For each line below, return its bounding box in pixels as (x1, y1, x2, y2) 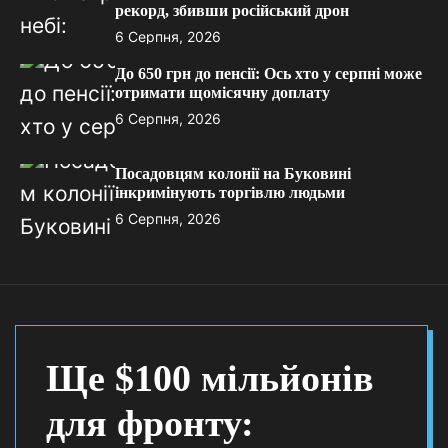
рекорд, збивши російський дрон (115, 2, 349, 19)
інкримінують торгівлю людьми (115, 184, 345, 201)
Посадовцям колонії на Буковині (115, 165, 351, 182)
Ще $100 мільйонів (46, 357, 374, 399)
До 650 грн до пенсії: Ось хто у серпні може (115, 65, 422, 82)
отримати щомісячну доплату (115, 84, 330, 101)
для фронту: (46, 402, 254, 444)
